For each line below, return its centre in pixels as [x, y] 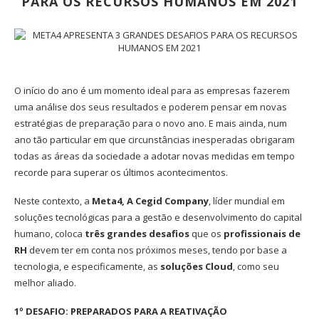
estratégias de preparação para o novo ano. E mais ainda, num [151, 124]
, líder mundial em [247, 201]
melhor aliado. [45, 283]
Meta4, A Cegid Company [150, 201]
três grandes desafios [137, 234]
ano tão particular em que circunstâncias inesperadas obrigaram [155, 140]
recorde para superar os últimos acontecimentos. [121, 173]
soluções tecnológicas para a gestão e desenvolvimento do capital [158, 218]
